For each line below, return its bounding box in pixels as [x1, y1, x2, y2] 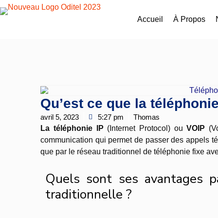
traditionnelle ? [45, 185, 132, 203]
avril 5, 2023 [40, 112, 79, 121]
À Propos [173, 15, 206, 23]
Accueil [137, 15, 163, 23]
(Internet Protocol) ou [103, 124, 187, 132]
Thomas [133, 112, 160, 121]
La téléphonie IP [40, 124, 104, 132]
